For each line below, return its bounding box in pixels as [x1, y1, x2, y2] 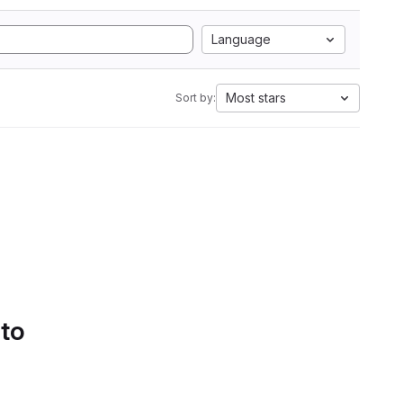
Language [211, 31, 271, 47]
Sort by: [175, 91, 216, 104]
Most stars [226, 90, 286, 105]
